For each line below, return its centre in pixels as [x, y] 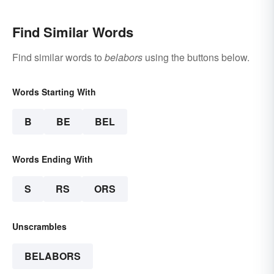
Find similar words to [58, 57]
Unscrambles [39, 227]
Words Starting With [54, 92]
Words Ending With [53, 159]
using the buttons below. [196, 57]
